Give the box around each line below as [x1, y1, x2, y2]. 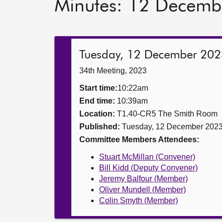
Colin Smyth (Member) [99, 196, 178, 205]
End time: [79, 97, 117, 105]
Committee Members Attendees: [79, 135, 199, 144]
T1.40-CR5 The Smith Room [115, 110, 218, 118]
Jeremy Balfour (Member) [99, 174, 188, 183]
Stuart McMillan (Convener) [99, 153, 195, 161]
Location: [79, 110, 115, 118]
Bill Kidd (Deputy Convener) [99, 164, 198, 172]
